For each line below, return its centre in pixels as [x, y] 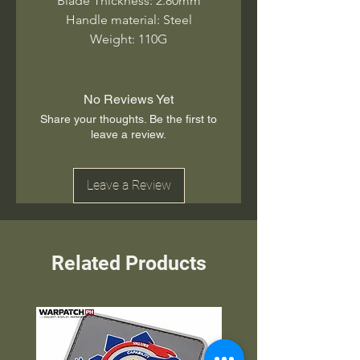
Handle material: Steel [129, 19]
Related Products [129, 263]
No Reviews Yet [129, 99]
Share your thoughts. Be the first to [129, 119]
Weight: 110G [129, 39]
